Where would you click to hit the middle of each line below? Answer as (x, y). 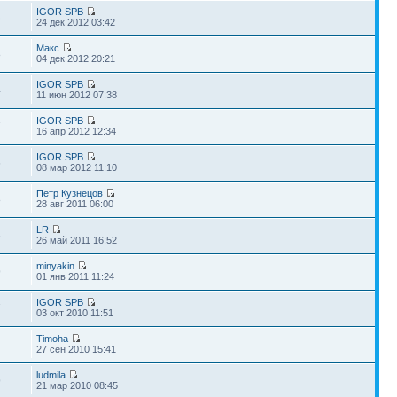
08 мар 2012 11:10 (77, 167)
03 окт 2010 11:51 (75, 312)
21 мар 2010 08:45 (78, 385)
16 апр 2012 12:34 (77, 131)
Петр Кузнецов (70, 193)
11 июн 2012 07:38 (77, 94)
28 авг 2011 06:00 (75, 203)
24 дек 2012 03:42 (76, 22)
